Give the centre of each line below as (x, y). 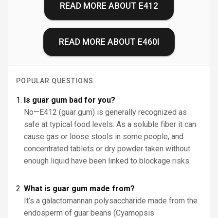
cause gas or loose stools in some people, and (104, 136)
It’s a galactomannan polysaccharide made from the (111, 201)
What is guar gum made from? (79, 189)
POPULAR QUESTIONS (55, 81)
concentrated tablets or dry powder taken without (107, 149)
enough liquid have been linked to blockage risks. (107, 161)
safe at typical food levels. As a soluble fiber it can (110, 124)
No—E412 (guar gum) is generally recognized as (105, 112)
